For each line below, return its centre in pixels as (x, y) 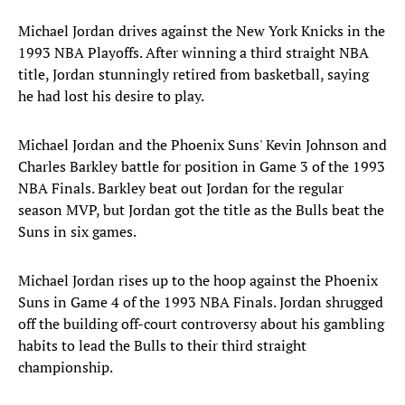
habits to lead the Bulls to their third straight (162, 346)
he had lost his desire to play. (111, 96)
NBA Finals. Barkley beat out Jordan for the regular (181, 188)
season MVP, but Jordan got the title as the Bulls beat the (201, 210)
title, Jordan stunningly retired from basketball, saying (193, 75)
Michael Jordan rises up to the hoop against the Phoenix (198, 281)
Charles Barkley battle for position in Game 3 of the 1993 (202, 167)
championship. (66, 367)
